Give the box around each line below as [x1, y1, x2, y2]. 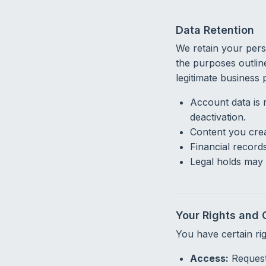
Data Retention [175, 24, 254, 37]
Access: [189, 252, 229, 264]
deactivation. [189, 111, 246, 123]
